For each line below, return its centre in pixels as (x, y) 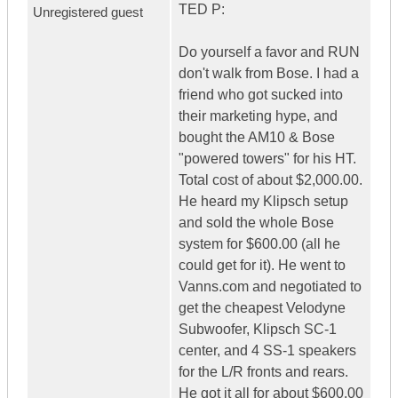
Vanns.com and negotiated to (270, 287)
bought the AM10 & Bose (257, 138)
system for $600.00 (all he (259, 244)
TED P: (202, 10)
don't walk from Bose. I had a (269, 74)
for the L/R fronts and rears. (263, 372)
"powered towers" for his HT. (267, 159)
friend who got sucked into (261, 95)
